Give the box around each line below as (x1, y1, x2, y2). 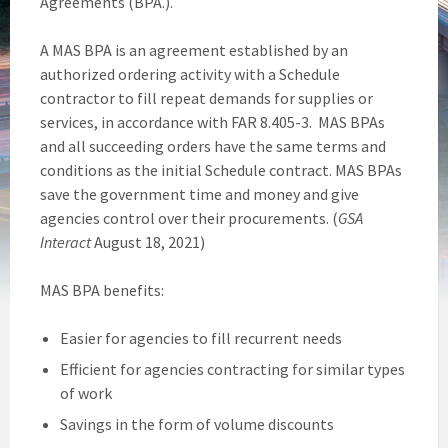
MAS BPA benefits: (40, 279, 164, 300)
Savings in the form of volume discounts (60, 413, 334, 434)
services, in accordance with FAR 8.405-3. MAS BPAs (40, 111, 385, 132)
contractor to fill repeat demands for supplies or (40, 87, 373, 108)
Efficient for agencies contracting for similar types (60, 358, 405, 379)
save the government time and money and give (40, 183, 359, 204)
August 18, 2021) (91, 231, 205, 252)
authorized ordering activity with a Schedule (40, 63, 340, 84)
